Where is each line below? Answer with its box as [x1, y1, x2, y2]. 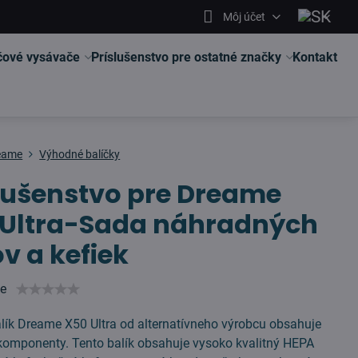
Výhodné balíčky [39, 148, 121, 161]
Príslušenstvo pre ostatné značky [91, 50, 282, 65]
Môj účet [222, 10, 265, 23]
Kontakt [292, 50, 338, 65]
